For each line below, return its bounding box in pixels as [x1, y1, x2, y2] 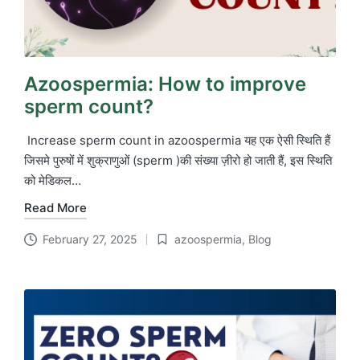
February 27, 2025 [42, 231, 137, 246]
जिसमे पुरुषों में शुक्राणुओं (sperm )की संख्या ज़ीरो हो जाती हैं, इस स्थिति [24, 153, 332, 169]
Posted [153, 240, 191, 255]
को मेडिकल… [24, 173, 81, 189]
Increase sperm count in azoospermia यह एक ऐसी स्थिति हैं [24, 133, 330, 149]
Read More [24, 199, 87, 215]
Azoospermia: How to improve [24, 72, 306, 96]
